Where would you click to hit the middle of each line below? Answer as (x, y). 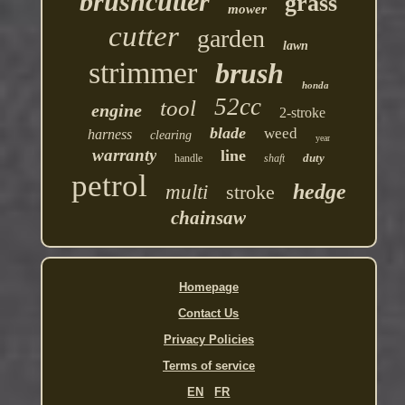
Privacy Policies (208, 340)
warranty (125, 155)
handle (189, 159)
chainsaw (209, 218)
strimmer (142, 73)
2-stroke (303, 113)
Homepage (208, 287)
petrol (109, 186)
